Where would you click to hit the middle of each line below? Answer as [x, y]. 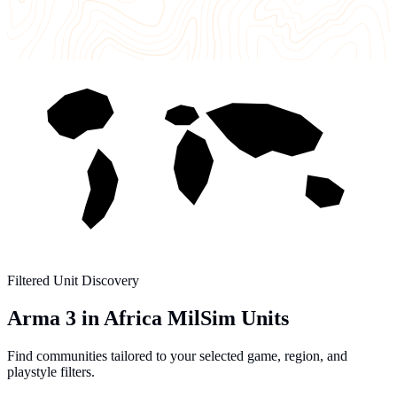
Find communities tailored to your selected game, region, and [177, 355]
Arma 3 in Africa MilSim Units [148, 318]
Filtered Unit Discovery [73, 280]
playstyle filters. [51, 371]
